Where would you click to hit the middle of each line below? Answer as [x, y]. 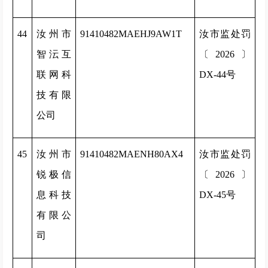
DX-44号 [217, 74]
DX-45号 [217, 195]
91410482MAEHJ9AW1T [131, 34]
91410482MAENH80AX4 [132, 154]
